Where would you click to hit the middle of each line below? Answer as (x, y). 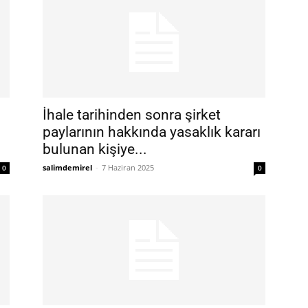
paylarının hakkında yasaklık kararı (152, 132)
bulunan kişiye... (95, 149)
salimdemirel (67, 167)
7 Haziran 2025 (128, 167)
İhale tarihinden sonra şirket (132, 115)
